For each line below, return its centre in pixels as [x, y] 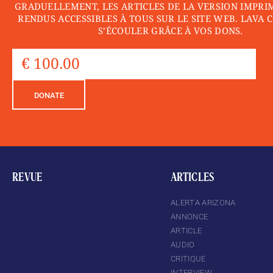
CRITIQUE [188, 258]
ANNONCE [190, 216]
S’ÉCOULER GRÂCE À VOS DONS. [171, 30]
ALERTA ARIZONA [203, 202]
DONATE [49, 95]
